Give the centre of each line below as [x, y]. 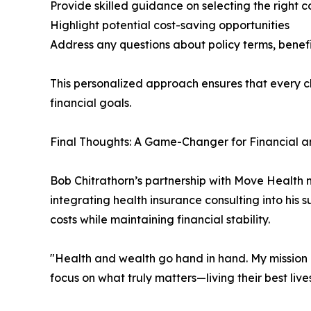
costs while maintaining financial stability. [160, 219]
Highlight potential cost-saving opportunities [170, 25]
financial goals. [91, 102]
